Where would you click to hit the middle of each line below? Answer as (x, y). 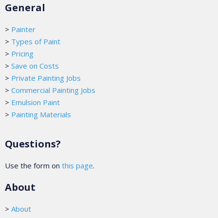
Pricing (22, 53)
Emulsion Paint (36, 102)
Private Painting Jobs (46, 78)
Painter (23, 29)
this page (77, 165)
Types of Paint (36, 41)
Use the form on (33, 165)
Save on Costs (35, 65)
